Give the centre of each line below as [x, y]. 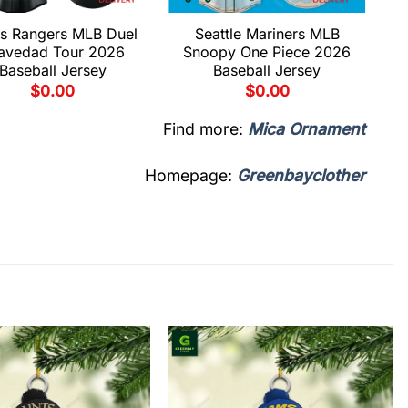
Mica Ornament [306, 129]
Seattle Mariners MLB [267, 33]
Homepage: [191, 176]
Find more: [205, 129]
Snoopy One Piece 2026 [267, 51]
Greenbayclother [301, 176]
